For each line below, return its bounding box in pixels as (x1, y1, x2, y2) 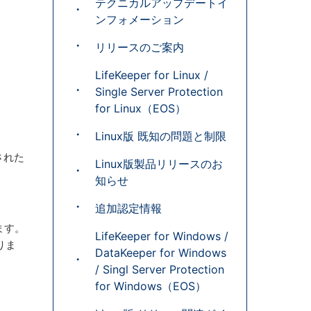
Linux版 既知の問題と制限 (95, 129, 226, 143)
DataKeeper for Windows (95, 246, 226, 260)
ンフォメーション (95, 12, 184, 26)
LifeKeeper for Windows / (95, 229, 228, 243)
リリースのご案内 (95, 40, 184, 54)
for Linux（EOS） (95, 101, 186, 115)
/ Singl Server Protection (95, 262, 224, 276)
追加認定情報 (95, 201, 162, 215)
